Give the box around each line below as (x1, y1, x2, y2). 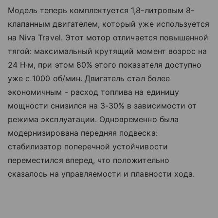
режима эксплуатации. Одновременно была (8, 114, 179, 125)
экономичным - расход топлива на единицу (8, 87, 179, 97)
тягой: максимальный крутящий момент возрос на (8, 46, 207, 56)
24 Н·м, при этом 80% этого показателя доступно (8, 60, 202, 70)
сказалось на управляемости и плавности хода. (8, 169, 195, 179)
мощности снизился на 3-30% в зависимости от (8, 101, 197, 111)
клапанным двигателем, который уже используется (8, 19, 210, 29)
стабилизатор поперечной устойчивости (8, 142, 168, 152)
